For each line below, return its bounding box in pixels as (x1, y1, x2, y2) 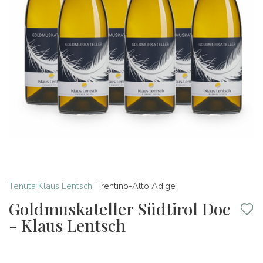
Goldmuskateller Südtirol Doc (9, 198, 230, 220)
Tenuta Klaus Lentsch (9, 180, 92, 192)
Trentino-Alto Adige (96, 180, 176, 192)
